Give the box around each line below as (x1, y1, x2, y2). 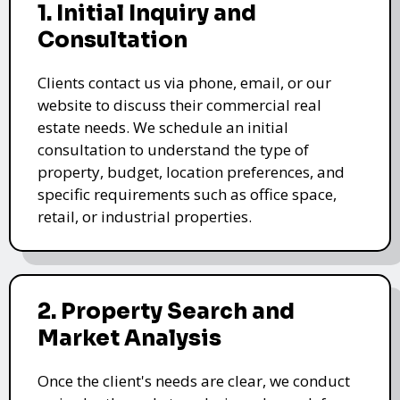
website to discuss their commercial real (37, 94, 321, 115)
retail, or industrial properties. (37, 205, 252, 227)
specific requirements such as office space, (37, 183, 337, 204)
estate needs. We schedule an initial (37, 116, 288, 137)
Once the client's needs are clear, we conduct (37, 370, 350, 391)
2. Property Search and (37, 297, 295, 325)
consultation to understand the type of (37, 138, 309, 160)
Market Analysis (37, 324, 221, 352)
